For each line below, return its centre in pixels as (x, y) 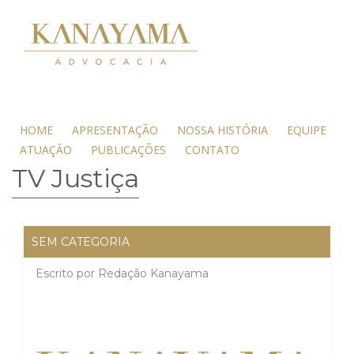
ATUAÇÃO (46, 150)
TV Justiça (75, 178)
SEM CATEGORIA (81, 242)
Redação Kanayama (153, 273)
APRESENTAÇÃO (115, 130)
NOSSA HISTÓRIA (222, 130)
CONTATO (212, 150)
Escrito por (67, 273)
